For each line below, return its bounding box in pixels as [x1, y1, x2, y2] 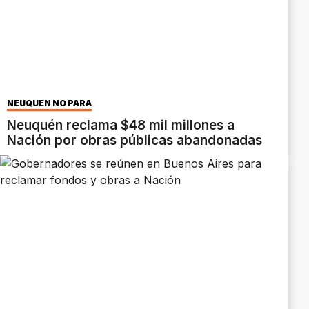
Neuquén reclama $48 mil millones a [7, 117, 235, 134]
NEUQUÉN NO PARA [7, 98, 92, 109]
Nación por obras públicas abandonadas [7, 132, 262, 149]
